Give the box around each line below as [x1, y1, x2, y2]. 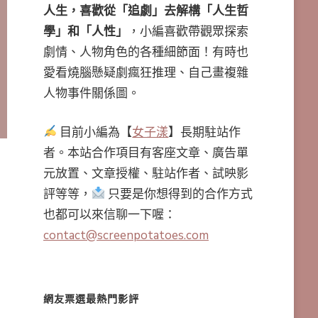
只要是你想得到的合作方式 [105, 185, 253, 202]
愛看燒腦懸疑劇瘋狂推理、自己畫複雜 [43, 65, 248, 82]
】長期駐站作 [168, 124, 241, 141]
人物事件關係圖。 [43, 85, 140, 102]
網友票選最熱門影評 [43, 294, 139, 305]
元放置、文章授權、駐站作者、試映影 [43, 165, 248, 182]
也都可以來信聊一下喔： [43, 206, 176, 223]
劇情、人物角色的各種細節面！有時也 [43, 44, 248, 61]
